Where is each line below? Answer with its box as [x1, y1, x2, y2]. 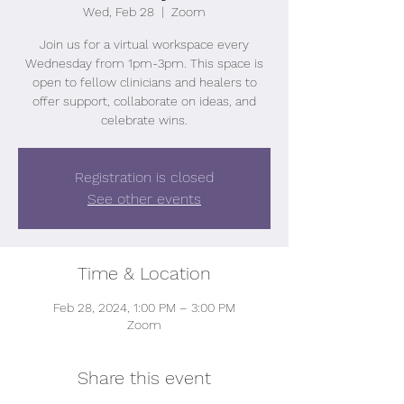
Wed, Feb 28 [83, 5, 154, 19]
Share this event [78, 367, 211, 389]
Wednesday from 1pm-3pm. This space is [25, 56, 263, 70]
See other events [87, 190, 201, 207]
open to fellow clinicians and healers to [32, 75, 257, 89]
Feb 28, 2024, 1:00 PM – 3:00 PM [53, 300, 235, 315]
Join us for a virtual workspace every [40, 37, 249, 51]
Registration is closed [75, 169, 214, 186]
